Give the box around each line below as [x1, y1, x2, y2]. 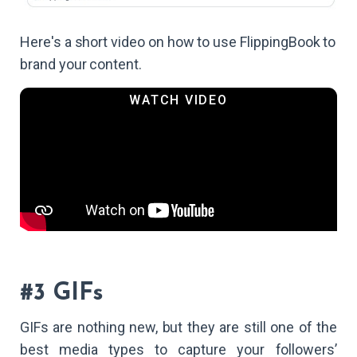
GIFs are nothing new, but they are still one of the [20, 319, 337, 336]
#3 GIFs [20, 280, 104, 306]
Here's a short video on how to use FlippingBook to [20, 33, 336, 50]
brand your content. [20, 55, 142, 73]
